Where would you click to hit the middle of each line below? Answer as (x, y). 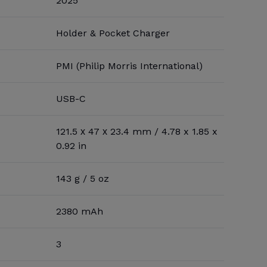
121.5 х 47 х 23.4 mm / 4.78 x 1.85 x (137, 131)
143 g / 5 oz (83, 178)
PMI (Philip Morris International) (129, 66)
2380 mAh (80, 211)
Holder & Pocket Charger (113, 33)
